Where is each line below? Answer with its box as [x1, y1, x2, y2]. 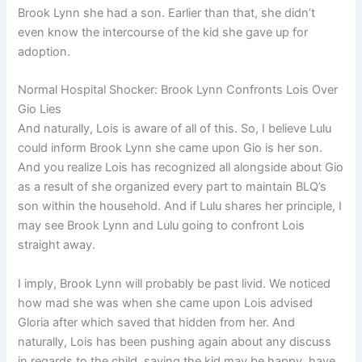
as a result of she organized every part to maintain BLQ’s [18, 179, 327, 195]
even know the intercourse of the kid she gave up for [18, 25, 309, 40]
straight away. [18, 238, 96, 253]
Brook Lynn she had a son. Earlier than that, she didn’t [18, 6, 316, 20]
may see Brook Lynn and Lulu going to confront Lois [18, 218, 305, 234]
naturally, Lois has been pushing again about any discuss [18, 334, 332, 349]
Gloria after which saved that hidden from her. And [18, 314, 296, 330]
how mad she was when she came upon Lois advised [18, 295, 314, 310]
